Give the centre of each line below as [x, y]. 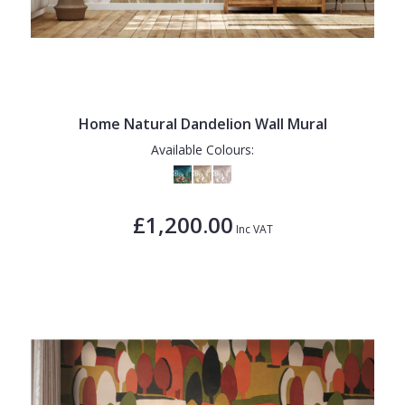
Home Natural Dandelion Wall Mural [202, 123]
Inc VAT [253, 229]
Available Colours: [202, 149]
